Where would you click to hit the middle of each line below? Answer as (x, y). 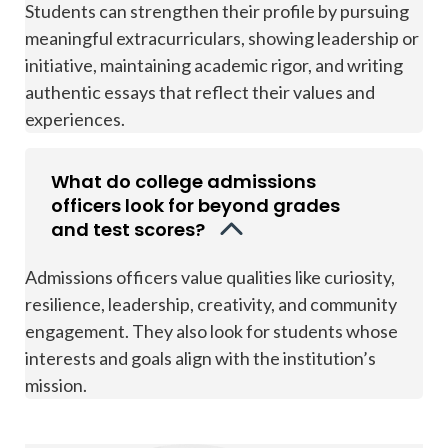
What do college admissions (183, 181)
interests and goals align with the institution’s (200, 358)
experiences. (75, 119)
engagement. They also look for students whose (211, 331)
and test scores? (130, 229)
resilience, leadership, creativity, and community (211, 304)
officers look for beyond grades (195, 205)
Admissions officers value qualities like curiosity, (210, 277)
